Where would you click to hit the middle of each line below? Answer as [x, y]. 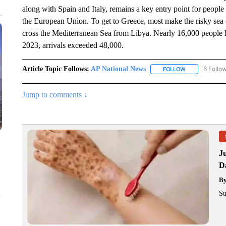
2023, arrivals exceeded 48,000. [73, 45]
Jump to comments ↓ [55, 95]
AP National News [118, 69]
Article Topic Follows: [55, 69]
